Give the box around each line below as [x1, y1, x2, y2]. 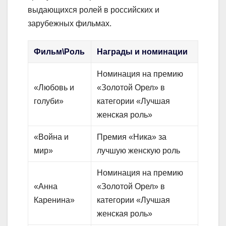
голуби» [34, 97, 64, 106]
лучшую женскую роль [97, 146, 181, 155]
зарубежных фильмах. [28, 19, 111, 28]
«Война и [34, 133, 69, 142]
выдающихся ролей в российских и [28, 6, 159, 15]
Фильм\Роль [34, 47, 85, 56]
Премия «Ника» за [97, 133, 167, 142]
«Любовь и [34, 83, 75, 92]
